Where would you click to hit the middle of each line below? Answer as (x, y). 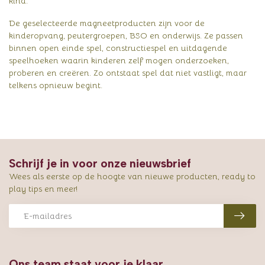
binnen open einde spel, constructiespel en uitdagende (118, 48)
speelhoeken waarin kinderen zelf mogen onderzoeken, (119, 61)
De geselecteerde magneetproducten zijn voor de (107, 23)
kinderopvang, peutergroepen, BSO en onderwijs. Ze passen (126, 36)
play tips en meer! (43, 189)
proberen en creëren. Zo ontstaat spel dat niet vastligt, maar (128, 73)
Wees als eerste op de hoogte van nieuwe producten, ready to (132, 177)
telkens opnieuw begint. (56, 85)
